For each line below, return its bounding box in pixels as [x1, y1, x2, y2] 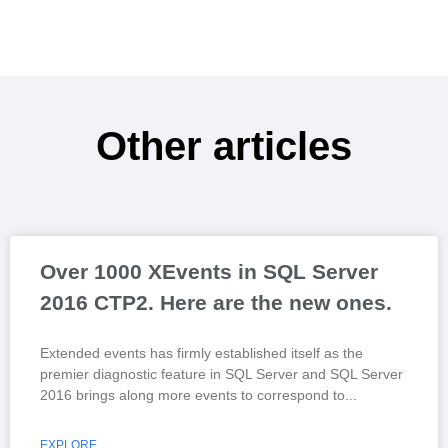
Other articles [96, 123, 352, 168]
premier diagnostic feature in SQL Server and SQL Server [40, 365, 403, 382]
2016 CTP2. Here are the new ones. [40, 290, 392, 314]
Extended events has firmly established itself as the [40, 344, 363, 361]
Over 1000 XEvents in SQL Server [40, 259, 378, 283]
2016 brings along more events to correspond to [40, 386, 345, 403]
